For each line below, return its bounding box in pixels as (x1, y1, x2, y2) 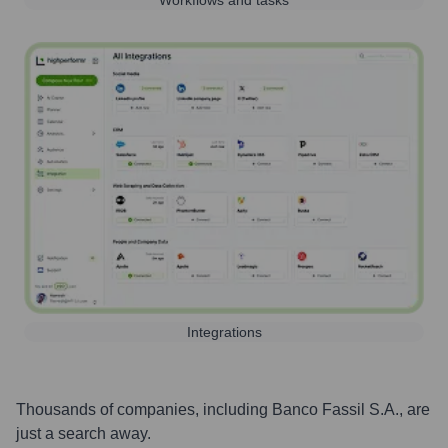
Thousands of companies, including (16, 400, 272, 418)
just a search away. (16, 424, 151, 442)
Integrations (186, 323, 262, 340)
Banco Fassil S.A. (272, 400, 399, 418)
